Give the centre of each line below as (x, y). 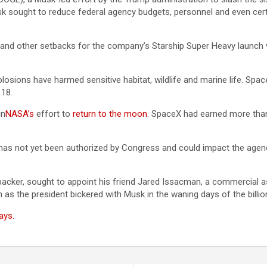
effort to (53, 114)
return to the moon (110, 114)
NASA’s (20, 114)
